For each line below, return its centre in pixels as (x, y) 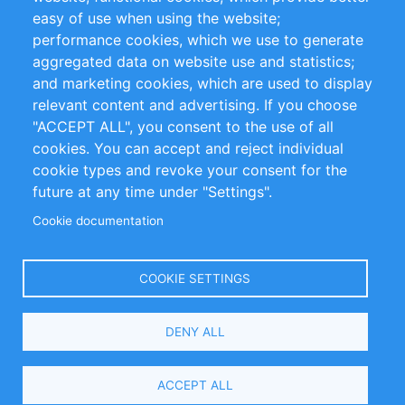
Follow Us (42, 179)
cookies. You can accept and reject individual (188, 149)
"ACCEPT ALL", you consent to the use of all (183, 127)
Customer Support (74, 58)
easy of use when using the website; (156, 19)
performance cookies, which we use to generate (198, 40)
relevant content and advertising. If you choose (195, 105)
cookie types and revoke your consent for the (190, 170)
